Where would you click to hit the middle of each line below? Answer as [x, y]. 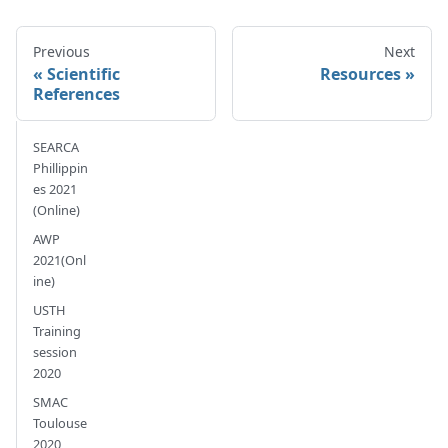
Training [57, 331]
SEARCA [56, 147]
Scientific [83, 74]
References [76, 94]
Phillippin [60, 168]
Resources [360, 74]
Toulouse [60, 423]
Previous [61, 52]
